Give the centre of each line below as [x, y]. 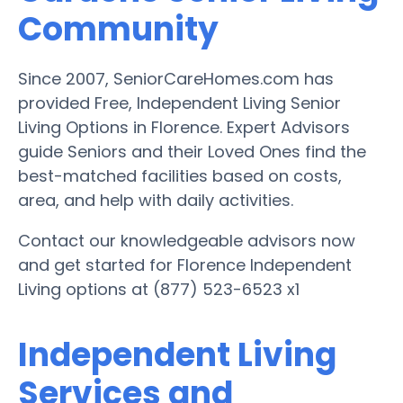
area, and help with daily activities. [156, 200]
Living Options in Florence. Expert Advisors [184, 127]
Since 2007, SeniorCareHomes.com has [176, 78]
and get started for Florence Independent [185, 264]
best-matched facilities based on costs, [180, 175]
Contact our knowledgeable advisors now [187, 240]
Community [118, 29]
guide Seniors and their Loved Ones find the [192, 151]
